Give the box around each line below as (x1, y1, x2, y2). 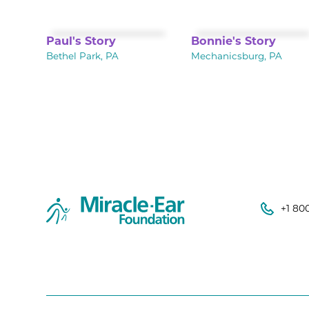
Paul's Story (46, 36, 117, 48)
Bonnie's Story (191, 36, 277, 48)
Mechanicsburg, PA (191, 52, 283, 61)
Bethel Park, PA (46, 52, 119, 61)
